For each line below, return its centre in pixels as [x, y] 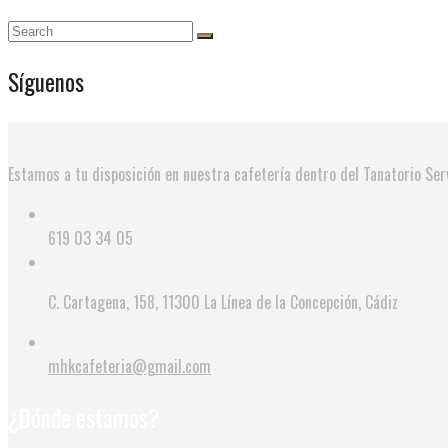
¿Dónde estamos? [83, 418]
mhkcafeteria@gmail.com [129, 366]
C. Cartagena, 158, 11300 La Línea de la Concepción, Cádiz [223, 302]
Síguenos [46, 82]
